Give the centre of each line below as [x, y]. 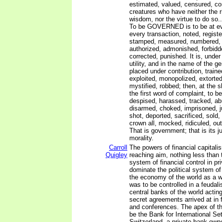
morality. [141, 138]
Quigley [116, 155]
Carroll [118, 147]
